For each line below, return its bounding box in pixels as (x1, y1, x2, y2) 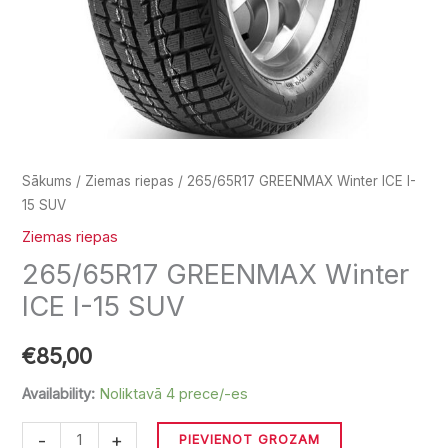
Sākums (22, 172, 73, 189)
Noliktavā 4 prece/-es (99, 384, 249, 403)
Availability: (22, 384, 96, 403)
